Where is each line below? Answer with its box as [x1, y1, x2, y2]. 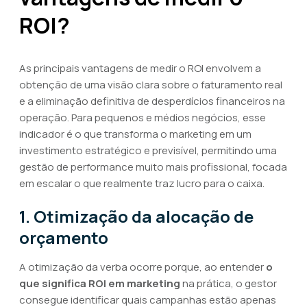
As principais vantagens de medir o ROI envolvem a [19, 61, 261, 75]
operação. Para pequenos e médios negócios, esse [19, 110, 266, 125]
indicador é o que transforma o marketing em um [19, 127, 251, 141]
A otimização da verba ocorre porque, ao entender [19, 260, 266, 274]
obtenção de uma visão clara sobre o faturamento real [19, 77, 282, 92]
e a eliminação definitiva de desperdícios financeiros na [19, 94, 285, 108]
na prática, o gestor [180, 276, 277, 291]
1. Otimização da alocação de [19, 205, 254, 228]
